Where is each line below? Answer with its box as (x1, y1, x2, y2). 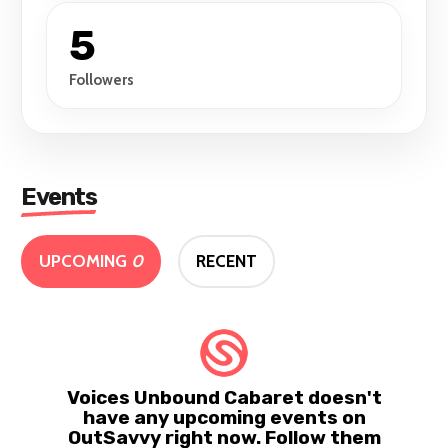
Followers (69, 71, 135, 90)
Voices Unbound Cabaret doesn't (66, 386, 382, 410)
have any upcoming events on (82, 406, 366, 430)
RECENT (196, 251, 258, 272)
